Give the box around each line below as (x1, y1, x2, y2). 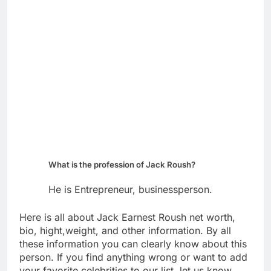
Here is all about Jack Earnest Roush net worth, (19, 211, 235, 223)
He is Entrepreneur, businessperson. (48, 183, 212, 195)
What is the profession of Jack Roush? (48, 159, 195, 169)
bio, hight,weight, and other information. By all (19, 224, 231, 237)
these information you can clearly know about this (19, 237, 247, 250)
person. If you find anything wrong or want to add (19, 250, 247, 263)
